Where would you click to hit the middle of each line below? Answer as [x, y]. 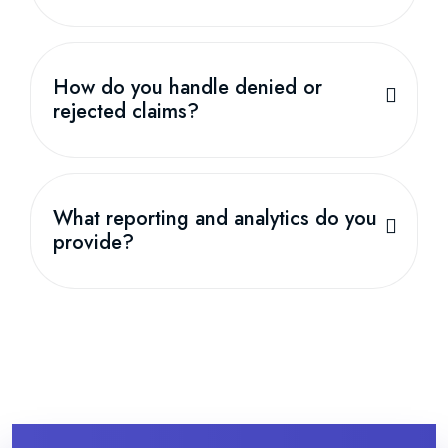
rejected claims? [126, 111]
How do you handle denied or [187, 87]
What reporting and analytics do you [215, 218]
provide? [93, 242]
